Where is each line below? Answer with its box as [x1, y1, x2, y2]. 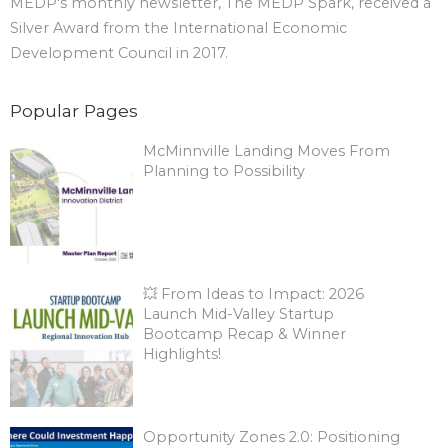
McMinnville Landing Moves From [142, 142, 390, 161]
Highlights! [142, 345, 221, 364]
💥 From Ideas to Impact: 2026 [142, 285, 364, 304]
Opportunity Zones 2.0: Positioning [142, 427, 400, 446]
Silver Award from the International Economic [10, 19, 347, 38]
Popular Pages [10, 100, 138, 122]
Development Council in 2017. [10, 44, 228, 63]
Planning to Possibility [142, 162, 305, 181]
